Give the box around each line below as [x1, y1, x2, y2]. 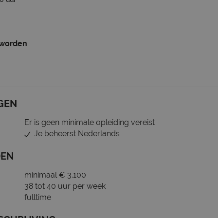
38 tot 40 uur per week [24, 182, 106, 191]
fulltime [24, 193, 51, 202]
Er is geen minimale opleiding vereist [24, 118, 155, 127]
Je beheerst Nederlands [34, 129, 120, 138]
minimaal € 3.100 [24, 170, 86, 180]
